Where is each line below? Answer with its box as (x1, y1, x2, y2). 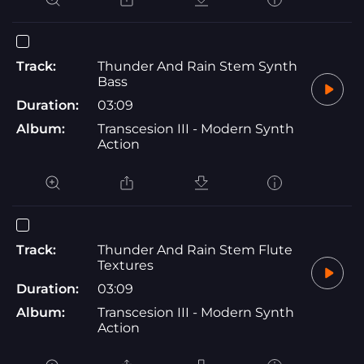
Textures (97, 257, 154, 273)
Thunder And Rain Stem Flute (97, 241, 292, 258)
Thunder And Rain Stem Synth (97, 58, 297, 74)
